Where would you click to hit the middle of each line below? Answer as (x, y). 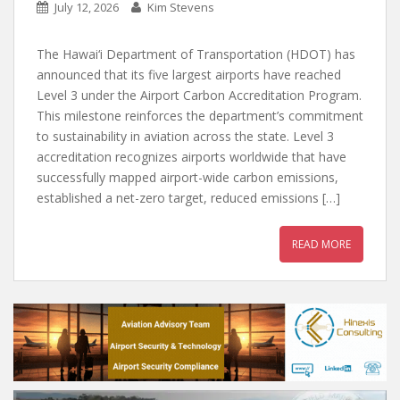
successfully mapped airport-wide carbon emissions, (187, 177)
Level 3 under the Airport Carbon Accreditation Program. (199, 95)
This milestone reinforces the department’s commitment (200, 116)
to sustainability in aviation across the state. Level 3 (185, 136)
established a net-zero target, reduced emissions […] (188, 198)
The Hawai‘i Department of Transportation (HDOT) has (196, 54)
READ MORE (321, 244)
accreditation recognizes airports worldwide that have (192, 157)
